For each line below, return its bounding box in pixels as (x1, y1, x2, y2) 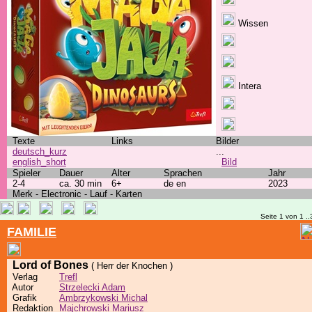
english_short (13, 157, 66, 167)
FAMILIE (7, 225, 56, 239)
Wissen (235, 18, 268, 29)
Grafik (7, 292, 37, 303)
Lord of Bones (13, 259, 88, 271)
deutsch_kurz (13, 146, 67, 157)
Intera (235, 81, 261, 91)
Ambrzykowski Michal (59, 292, 148, 303)
